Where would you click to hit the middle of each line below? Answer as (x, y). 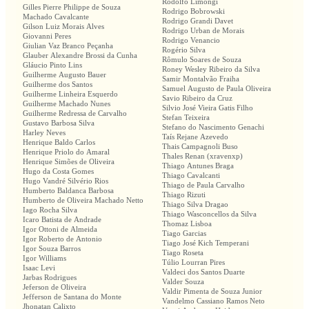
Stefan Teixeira (186, 118)
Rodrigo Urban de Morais (203, 31)
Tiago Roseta (183, 253)
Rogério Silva (184, 50)
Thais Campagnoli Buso (200, 147)
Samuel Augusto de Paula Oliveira (217, 89)
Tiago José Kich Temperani (206, 243)
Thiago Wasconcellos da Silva (209, 214)
